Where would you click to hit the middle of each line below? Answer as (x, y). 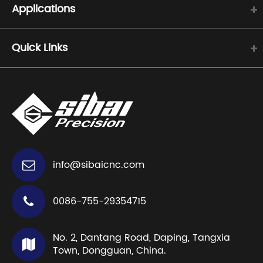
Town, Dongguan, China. (109, 251)
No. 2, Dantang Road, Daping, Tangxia (141, 238)
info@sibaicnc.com (99, 165)
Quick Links (40, 48)
